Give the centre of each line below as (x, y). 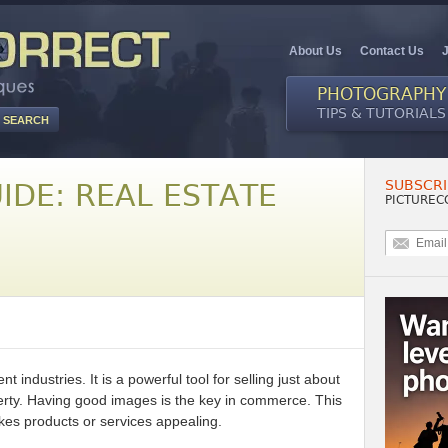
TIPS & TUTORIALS (381, 113)
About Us (315, 51)
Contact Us (392, 51)
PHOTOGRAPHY (381, 94)
